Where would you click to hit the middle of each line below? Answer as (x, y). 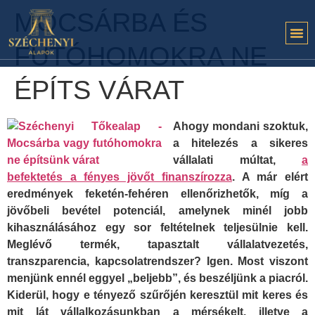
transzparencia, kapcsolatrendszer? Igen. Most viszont (157, 261)
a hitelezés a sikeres (240, 143)
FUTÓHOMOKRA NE (141, 56)
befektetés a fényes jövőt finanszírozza (120, 177)
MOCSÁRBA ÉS (111, 22)
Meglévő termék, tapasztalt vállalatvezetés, (157, 244)
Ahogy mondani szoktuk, (240, 126)
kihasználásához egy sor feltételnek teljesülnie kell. (157, 227)
